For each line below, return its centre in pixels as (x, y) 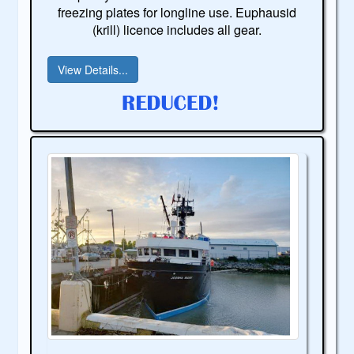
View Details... (93, 69)
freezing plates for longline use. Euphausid (177, 12)
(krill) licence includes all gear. (177, 29)
